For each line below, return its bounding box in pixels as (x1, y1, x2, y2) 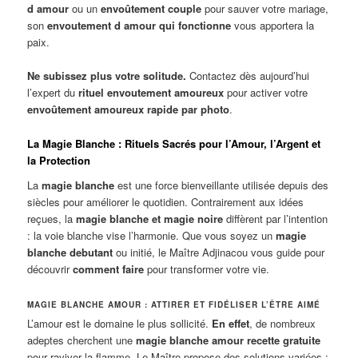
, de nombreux (249, 316, 316, 332)
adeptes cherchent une (27, 332, 137, 348)
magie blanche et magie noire (76, 211, 224, 227)
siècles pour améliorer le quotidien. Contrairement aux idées (27, 194, 304, 210)
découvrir (27, 261, 74, 277)
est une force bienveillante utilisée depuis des (114, 177, 329, 193)
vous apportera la (231, 18, 315, 34)
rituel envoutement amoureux (78, 85, 225, 101)
